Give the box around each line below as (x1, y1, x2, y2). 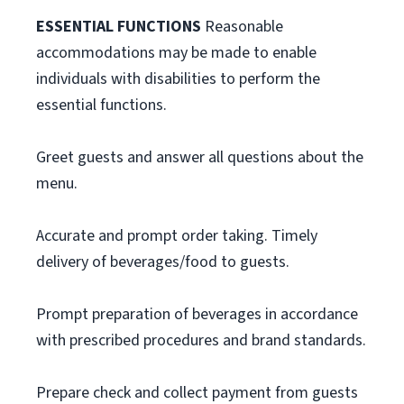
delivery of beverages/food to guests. (36, 251, 289, 273)
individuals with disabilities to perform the (36, 68, 320, 90)
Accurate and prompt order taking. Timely (36, 225, 317, 247)
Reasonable (201, 15, 283, 38)
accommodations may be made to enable (36, 41, 317, 64)
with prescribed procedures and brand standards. (36, 329, 366, 352)
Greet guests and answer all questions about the (36, 146, 363, 169)
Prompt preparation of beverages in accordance (36, 303, 358, 326)
